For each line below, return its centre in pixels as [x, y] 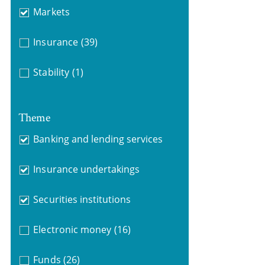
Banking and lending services [98, 139]
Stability [51, 72]
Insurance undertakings [87, 169]
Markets [51, 12]
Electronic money [72, 229]
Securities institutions [82, 199]
